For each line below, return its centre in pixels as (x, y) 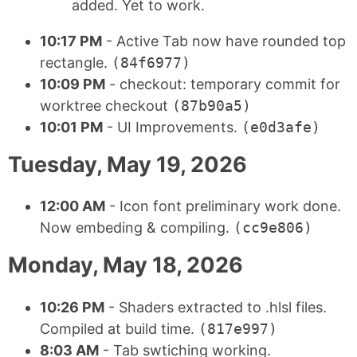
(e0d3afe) (281, 127)
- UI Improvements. (172, 127)
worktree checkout (106, 105)
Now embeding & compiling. (137, 228)
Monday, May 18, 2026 (126, 265)
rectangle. (76, 62)
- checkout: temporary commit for (223, 84)
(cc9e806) (273, 228)
